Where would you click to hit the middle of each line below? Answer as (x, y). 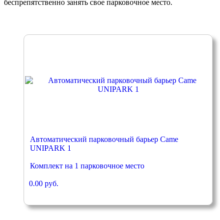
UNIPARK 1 (51, 148)
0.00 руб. (44, 183)
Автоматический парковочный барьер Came (104, 139)
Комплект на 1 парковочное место (87, 165)
